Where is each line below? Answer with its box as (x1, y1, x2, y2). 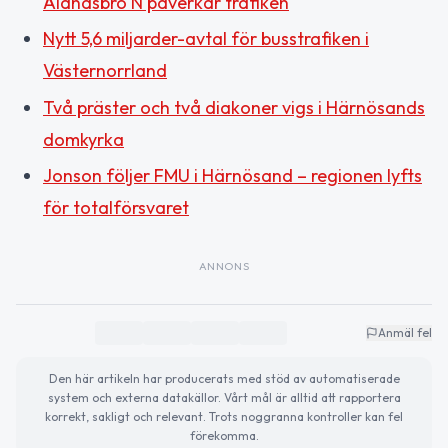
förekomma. (189, 428, 259, 444)
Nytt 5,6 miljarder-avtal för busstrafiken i (43, 27, 369, 51)
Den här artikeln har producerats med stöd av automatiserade (48, 371, 400, 387)
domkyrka (43, 127, 124, 151)
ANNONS (198, 259, 250, 274)
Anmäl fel (378, 325, 432, 341)
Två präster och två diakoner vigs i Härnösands (43, 95, 425, 119)
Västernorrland (43, 59, 167, 83)
